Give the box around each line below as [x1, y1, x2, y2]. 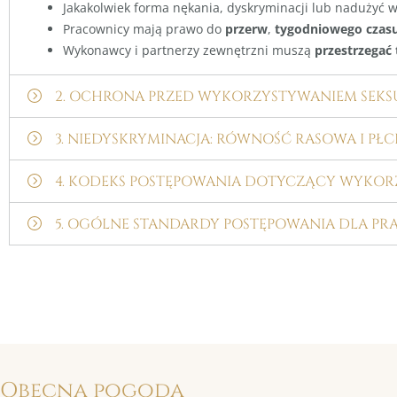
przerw [225, 19, 268, 37]
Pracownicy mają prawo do [63, 19, 225, 37]
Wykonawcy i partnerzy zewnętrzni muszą [63, 41, 315, 58]
